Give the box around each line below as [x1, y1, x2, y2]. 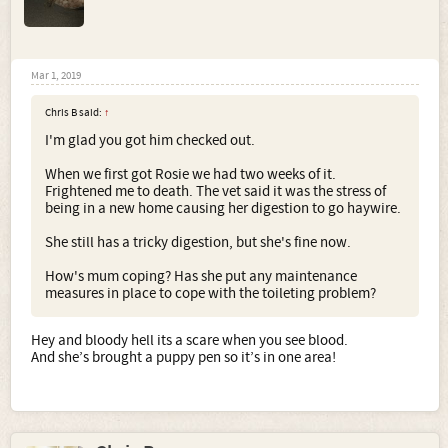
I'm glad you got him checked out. [45, 131, 255, 150]
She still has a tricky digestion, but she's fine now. [45, 233, 351, 252]
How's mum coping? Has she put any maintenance [45, 267, 357, 286]
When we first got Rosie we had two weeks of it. [45, 165, 336, 184]
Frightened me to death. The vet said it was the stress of [45, 182, 386, 201]
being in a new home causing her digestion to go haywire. [45, 199, 401, 218]
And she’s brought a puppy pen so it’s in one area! [31, 347, 336, 367]
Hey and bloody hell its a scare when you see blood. [31, 330, 348, 350]
